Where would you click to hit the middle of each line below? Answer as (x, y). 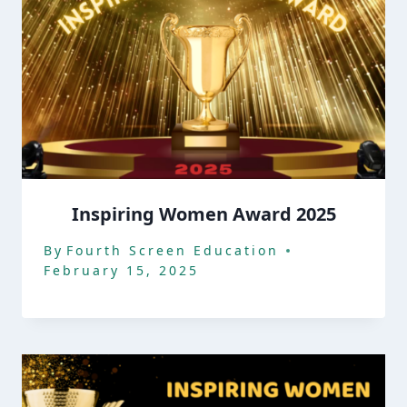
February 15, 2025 (121, 270)
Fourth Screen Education (173, 250)
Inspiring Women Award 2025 (203, 214)
